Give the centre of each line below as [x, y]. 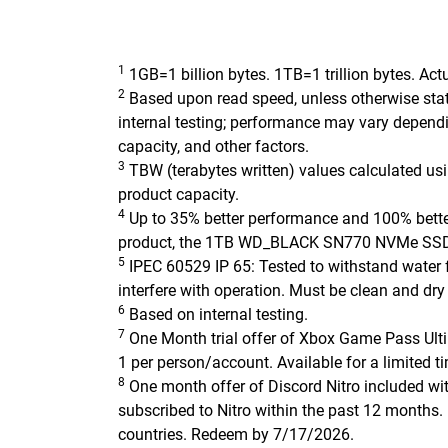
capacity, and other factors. [213, 146]
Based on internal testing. [216, 314]
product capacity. [178, 194]
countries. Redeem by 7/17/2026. [236, 434]
